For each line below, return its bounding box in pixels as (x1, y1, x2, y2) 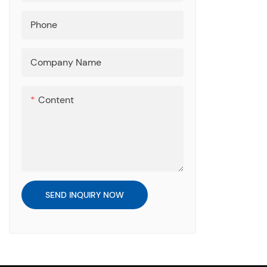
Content (38, 93, 74, 106)
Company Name (30, 55, 101, 69)
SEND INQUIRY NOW (45, 189, 124, 200)
